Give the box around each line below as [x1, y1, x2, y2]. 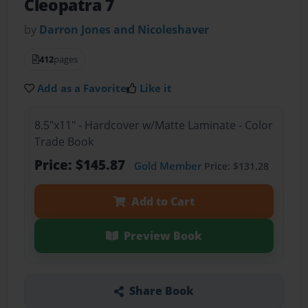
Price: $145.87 [34, 155, 129, 174]
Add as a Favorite [37, 81, 127, 96]
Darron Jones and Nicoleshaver [39, 22, 210, 38]
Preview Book [123, 228, 202, 243]
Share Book [129, 283, 194, 299]
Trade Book [34, 133, 93, 149]
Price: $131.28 [201, 159, 269, 173]
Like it [140, 81, 173, 96]
